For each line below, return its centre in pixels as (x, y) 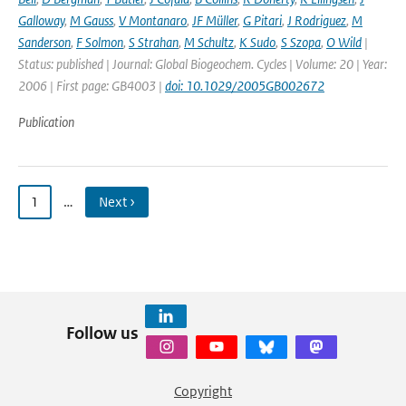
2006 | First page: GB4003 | (92, 86)
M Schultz (209, 42)
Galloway (41, 20)
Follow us (102, 333)
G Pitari (262, 20)
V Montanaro (153, 20)
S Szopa (301, 42)
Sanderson (44, 42)
